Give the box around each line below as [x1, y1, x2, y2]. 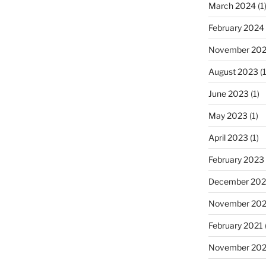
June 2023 [208, 88, 249, 99]
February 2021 [208, 220, 263, 230]
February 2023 [208, 154, 264, 164]
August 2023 [208, 66, 258, 77]
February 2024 [208, 22, 264, 33]
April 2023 [208, 132, 248, 142]
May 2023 [208, 110, 248, 121]
